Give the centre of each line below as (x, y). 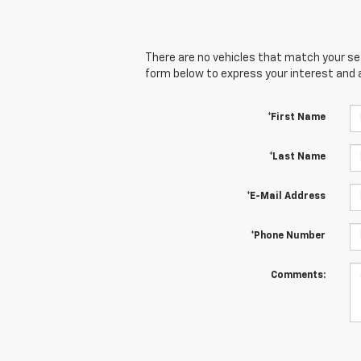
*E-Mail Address (286, 196)
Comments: (298, 275)
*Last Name (297, 157)
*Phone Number (288, 236)
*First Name (296, 117)
